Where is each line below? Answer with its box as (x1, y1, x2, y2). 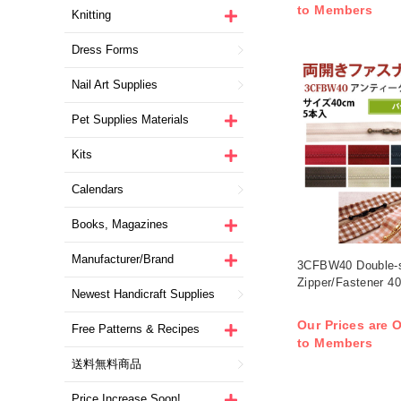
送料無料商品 (72, 356, 141, 371)
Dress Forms (72, 42, 139, 56)
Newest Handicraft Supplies (72, 286, 215, 301)
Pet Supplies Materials (72, 112, 189, 126)
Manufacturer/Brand (72, 252, 174, 266)
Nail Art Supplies (72, 77, 158, 91)
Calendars (72, 182, 124, 196)
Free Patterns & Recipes (72, 321, 200, 336)
